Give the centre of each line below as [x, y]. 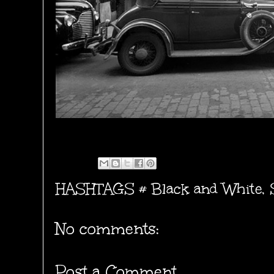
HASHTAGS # [103, 189]
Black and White [206, 189]
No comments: [107, 229]
